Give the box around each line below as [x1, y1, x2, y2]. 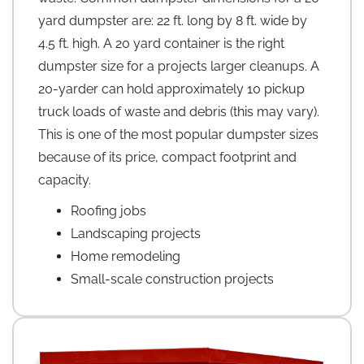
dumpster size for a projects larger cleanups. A [38, 58, 319, 74]
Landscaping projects [71, 225, 201, 241]
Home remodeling [71, 248, 180, 264]
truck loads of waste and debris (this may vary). [38, 103, 319, 119]
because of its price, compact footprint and [38, 149, 297, 165]
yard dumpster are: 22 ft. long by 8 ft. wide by [38, 12, 307, 28]
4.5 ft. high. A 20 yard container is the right [38, 35, 284, 51]
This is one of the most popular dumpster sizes [38, 126, 318, 142]
